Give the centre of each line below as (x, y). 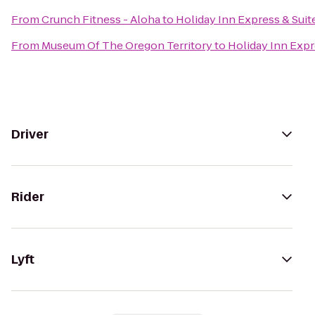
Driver (30, 134)
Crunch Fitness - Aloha (101, 19)
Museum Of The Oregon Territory (127, 45)
